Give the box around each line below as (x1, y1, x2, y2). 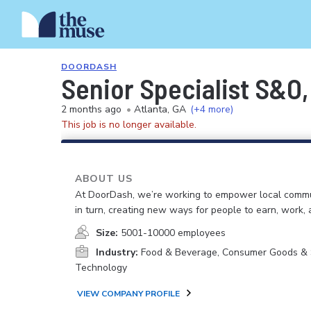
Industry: (96, 246, 138, 259)
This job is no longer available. (61, 118, 196, 131)
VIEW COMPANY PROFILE (77, 288, 180, 299)
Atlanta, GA (134, 103, 186, 116)
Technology (75, 261, 127, 274)
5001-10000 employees (121, 226, 226, 239)
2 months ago (61, 103, 121, 116)
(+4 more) (190, 103, 233, 116)
